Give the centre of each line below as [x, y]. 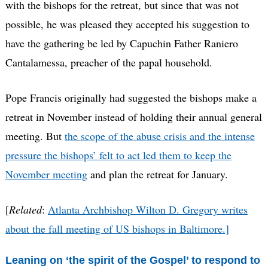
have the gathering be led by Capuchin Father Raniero [121, 43]
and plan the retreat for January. [157, 174]
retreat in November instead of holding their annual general [133, 117]
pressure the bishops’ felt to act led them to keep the [118, 155]
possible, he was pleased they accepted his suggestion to [127, 24]
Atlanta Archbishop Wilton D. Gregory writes [147, 210]
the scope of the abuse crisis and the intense [159, 136]
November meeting [46, 174]
